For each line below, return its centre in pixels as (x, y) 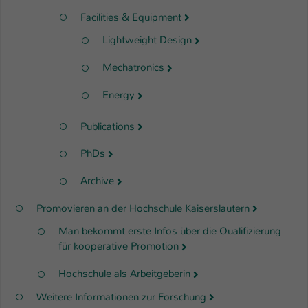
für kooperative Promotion (119, 246)
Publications (108, 126)
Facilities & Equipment (131, 17)
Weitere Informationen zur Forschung (121, 297)
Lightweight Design (147, 40)
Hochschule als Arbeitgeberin (124, 273)
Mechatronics (133, 68)
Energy (119, 95)
